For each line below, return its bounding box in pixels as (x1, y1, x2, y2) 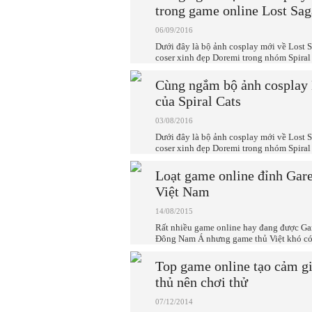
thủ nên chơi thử (155, 274, 248, 290)
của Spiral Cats (155, 93, 241, 109)
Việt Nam (155, 184, 210, 199)
